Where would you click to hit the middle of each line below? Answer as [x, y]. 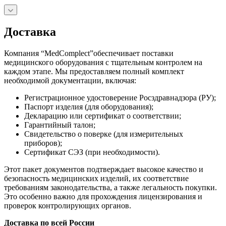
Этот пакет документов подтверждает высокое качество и [104, 169]
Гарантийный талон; [60, 125]
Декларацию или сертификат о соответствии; [103, 116]
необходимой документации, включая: [70, 80]
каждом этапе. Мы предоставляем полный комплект [94, 71]
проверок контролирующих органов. [69, 205]
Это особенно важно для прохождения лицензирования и [103, 196]
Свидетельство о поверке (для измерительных [104, 134]
